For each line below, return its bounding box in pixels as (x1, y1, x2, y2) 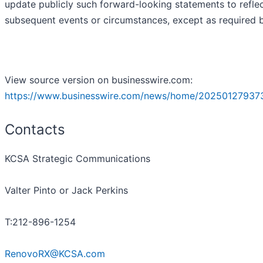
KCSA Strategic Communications (5, 153, 150, 165)
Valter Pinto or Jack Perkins (5, 184, 128, 197)
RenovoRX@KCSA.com (5, 248, 105, 260)
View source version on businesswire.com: (5, 74, 193, 86)
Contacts (5, 121, 65, 139)
